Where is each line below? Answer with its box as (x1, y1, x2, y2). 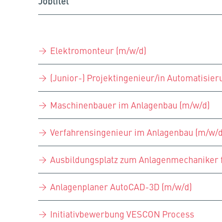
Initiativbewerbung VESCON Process (50, 208, 194, 221)
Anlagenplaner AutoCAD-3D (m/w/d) (50, 180, 192, 193)
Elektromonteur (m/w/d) (50, 44, 146, 57)
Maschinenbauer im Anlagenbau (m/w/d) (50, 99, 210, 111)
